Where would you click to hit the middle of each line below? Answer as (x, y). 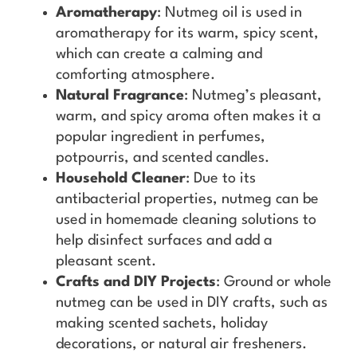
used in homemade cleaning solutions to (186, 220)
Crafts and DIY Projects (136, 282)
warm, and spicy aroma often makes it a (188, 117)
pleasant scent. (106, 262)
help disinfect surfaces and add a (164, 241)
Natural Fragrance (120, 96)
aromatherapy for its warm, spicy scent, (187, 34)
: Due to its (221, 179)
